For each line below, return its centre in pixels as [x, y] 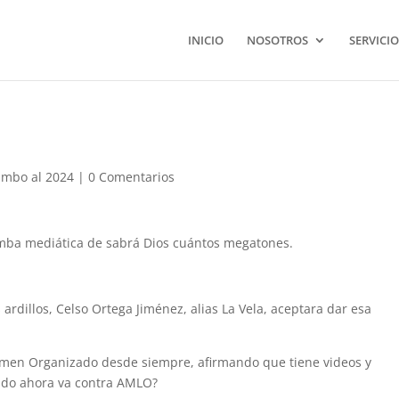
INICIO [205, 40]
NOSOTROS [277, 40]
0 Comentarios [132, 177]
